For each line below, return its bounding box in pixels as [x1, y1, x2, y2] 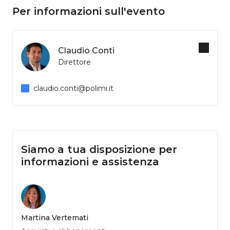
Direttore [58, 57, 91, 67]
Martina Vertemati [21, 213, 88, 223]
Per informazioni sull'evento [12, 5, 165, 18]
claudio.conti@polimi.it [33, 84, 113, 93]
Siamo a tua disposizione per [21, 143, 177, 156]
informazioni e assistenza [21, 156, 159, 168]
